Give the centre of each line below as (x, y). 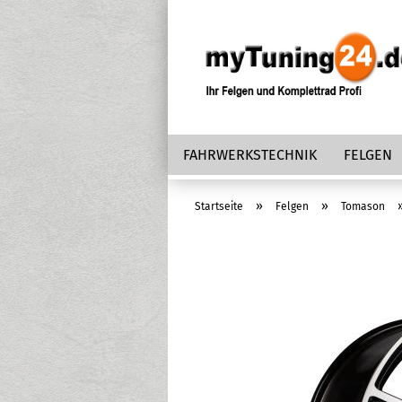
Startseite (219, 206)
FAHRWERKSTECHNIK (250, 155)
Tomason (363, 206)
